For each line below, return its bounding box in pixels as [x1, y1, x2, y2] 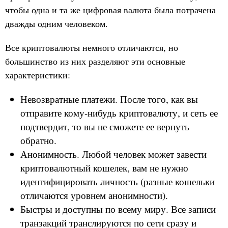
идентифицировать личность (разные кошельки [20, 175, 215, 188]
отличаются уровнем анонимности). [20, 189, 168, 202]
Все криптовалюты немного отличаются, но [5, 41, 178, 54]
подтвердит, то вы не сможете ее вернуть [20, 120, 189, 133]
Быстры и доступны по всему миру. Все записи [20, 203, 216, 216]
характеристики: [5, 69, 70, 81]
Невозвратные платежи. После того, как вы [20, 93, 198, 106]
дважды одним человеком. [5, 17, 108, 30]
